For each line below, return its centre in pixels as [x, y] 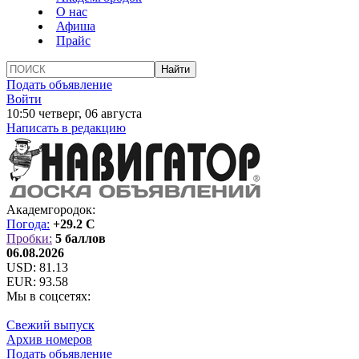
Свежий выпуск [50, 325]
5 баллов [81, 238]
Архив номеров [49, 339]
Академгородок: [51, 210]
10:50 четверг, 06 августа [74, 113]
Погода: [28, 224]
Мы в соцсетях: [48, 296]
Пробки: [29, 238]
